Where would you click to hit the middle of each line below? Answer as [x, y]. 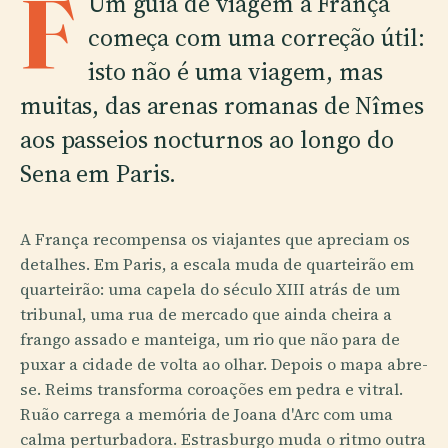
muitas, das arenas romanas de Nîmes [222, 105]
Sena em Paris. [98, 173]
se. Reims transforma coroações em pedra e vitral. [211, 389]
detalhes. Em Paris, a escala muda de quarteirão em [217, 264]
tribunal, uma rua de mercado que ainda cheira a [206, 314]
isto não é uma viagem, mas [235, 71]
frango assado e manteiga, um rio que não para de [210, 339]
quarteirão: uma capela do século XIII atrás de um [210, 289]
